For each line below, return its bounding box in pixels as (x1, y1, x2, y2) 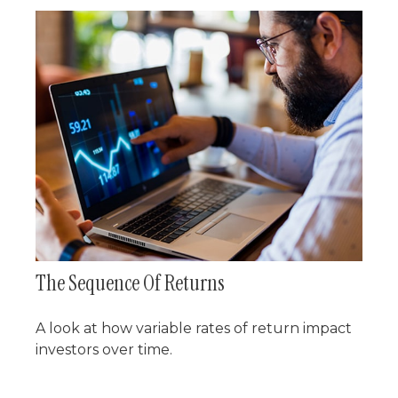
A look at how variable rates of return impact (36, 320, 352, 338)
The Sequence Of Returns (36, 269, 225, 298)
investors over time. (36, 341, 172, 359)
